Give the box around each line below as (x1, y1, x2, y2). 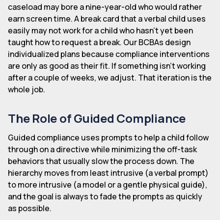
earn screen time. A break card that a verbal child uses (8, 13, 206, 24)
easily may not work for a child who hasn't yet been (8, 25, 193, 36)
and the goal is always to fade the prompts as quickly (8, 191, 202, 202)
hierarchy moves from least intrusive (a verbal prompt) (8, 167, 209, 178)
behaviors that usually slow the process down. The (8, 155, 194, 166)
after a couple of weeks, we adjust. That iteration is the (8, 72, 212, 83)
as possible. (8, 202, 52, 214)
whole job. (8, 83, 45, 95)
